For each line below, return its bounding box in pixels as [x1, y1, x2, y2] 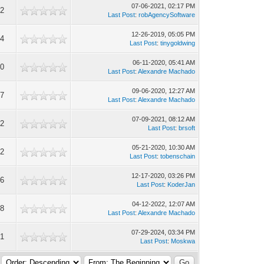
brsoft [179, 124, 196, 131]
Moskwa [171, 237, 196, 245]
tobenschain [160, 153, 196, 160]
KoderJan [167, 181, 196, 188]
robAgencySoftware [138, 11, 196, 18]
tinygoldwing [160, 39, 196, 47]
